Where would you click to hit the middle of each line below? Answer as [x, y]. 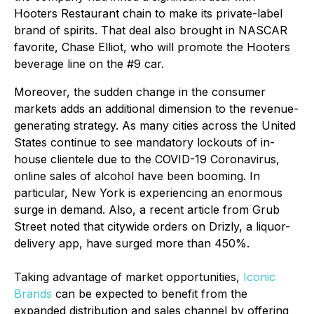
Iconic [259, 277]
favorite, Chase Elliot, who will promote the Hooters [152, 47]
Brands [33, 294]
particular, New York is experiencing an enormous [148, 193]
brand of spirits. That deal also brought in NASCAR [151, 30]
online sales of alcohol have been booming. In [137, 176]
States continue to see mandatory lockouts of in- [144, 142]
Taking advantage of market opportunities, [129, 277]
